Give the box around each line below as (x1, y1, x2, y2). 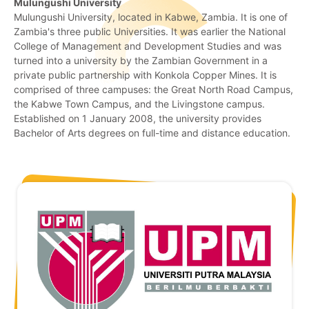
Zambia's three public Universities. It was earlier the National (14, 26, 286, 38)
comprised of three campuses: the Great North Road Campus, (14, 83, 293, 96)
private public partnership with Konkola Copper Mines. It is (14, 69, 277, 81)
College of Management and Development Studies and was (14, 40, 281, 52)
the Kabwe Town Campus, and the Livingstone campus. (14, 98, 265, 110)
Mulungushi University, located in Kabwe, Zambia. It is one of (14, 11, 288, 23)
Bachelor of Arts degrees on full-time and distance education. (14, 127, 290, 139)
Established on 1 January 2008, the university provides (14, 112, 261, 125)
